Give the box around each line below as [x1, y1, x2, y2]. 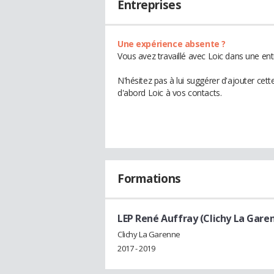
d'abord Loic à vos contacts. [117, 87, 222, 98]
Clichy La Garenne [117, 228, 180, 240]
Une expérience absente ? [117, 38, 226, 50]
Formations [117, 171, 181, 187]
